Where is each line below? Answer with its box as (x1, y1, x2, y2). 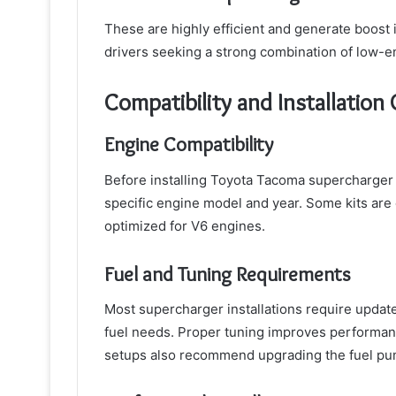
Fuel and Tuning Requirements (104, 261, 351, 286)
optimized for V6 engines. (104, 217, 265, 234)
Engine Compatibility (104, 132, 273, 157)
